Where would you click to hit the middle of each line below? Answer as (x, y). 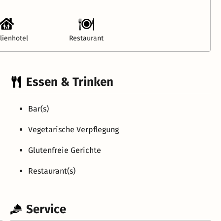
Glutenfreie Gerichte (65, 150)
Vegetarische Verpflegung (74, 129)
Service (46, 209)
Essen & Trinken (70, 82)
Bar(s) (39, 109)
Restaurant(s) (52, 171)
